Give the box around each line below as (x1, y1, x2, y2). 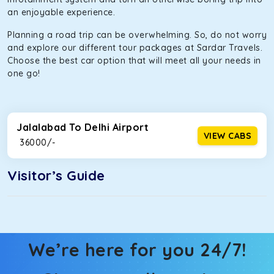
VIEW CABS (203, 130, 251, 141)
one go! (7, 68, 40, 79)
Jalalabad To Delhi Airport (17, 121, 149, 133)
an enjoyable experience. (7, 7, 118, 18)
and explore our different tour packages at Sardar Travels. (7, 42, 262, 53)
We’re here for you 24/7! (28, 239, 246, 261)
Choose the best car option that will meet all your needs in (7, 55, 261, 66)
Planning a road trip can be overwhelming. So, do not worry (7, 29, 267, 40)
